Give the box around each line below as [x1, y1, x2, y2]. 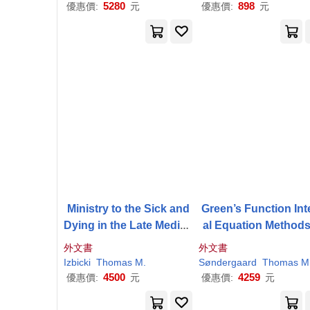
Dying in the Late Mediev [64, 219, 192, 231]
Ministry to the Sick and [66, 203, 190, 215]
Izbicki [64, 257, 91, 268]
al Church [102, 236, 154, 248]
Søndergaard [198, 257, 257, 268]
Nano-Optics [230, 236, 296, 248]
